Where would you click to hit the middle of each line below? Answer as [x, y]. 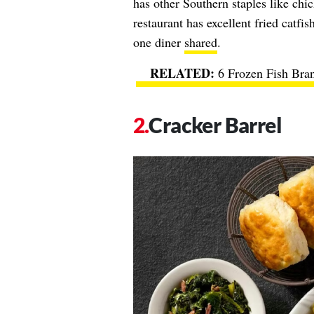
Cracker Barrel [215, 124]
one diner [158, 42]
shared [200, 42]
